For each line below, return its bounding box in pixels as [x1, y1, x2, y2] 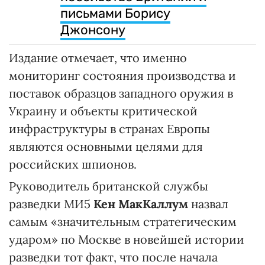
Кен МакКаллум [93, 196, 188, 212]
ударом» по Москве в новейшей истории [9, 232, 244, 247]
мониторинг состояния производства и [9, 68, 236, 83]
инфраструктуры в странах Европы [9, 121, 210, 137]
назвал [188, 196, 228, 212]
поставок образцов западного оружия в [9, 86, 233, 101]
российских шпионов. [9, 157, 137, 172]
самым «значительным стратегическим [9, 214, 237, 230]
